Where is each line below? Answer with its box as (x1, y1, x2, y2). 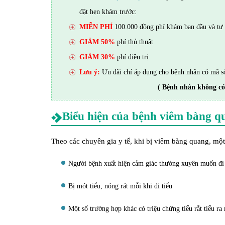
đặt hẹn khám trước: (79, 8, 137, 16)
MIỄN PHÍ (79, 23, 113, 31)
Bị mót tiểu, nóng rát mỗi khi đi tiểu (68, 182, 172, 190)
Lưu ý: (79, 68, 100, 76)
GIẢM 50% (79, 38, 115, 46)
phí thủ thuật (115, 38, 153, 46)
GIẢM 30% (79, 53, 115, 61)
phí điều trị (115, 53, 149, 61)
